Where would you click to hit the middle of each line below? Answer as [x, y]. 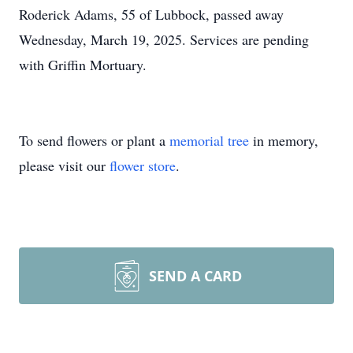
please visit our [64, 165]
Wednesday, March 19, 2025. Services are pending [164, 39]
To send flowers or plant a [94, 140]
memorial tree [209, 140]
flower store [143, 165]
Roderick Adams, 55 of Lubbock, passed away [151, 14]
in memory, [284, 140]
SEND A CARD [195, 276]
